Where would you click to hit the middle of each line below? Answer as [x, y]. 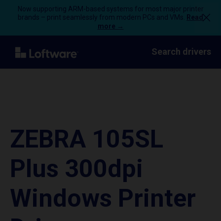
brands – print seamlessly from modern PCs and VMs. [102, 17]
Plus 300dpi [76, 169]
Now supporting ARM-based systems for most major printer [110, 9]
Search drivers [181, 52]
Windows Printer [103, 198]
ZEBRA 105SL [87, 139]
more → [110, 26]
